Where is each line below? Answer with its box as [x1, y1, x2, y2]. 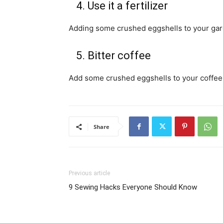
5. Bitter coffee [69, 49, 151, 62]
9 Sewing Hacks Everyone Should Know [69, 183, 197, 192]
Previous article [69, 170, 110, 177]
